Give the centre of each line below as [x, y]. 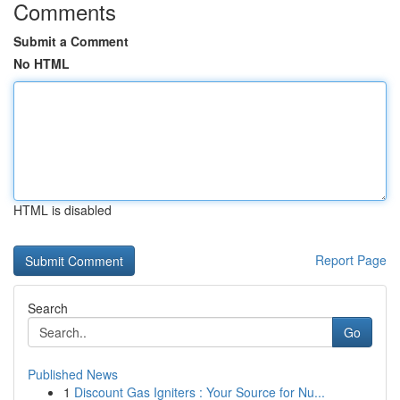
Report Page [351, 260]
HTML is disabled [62, 210]
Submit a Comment [71, 41]
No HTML [42, 63]
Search [48, 308]
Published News [73, 374]
